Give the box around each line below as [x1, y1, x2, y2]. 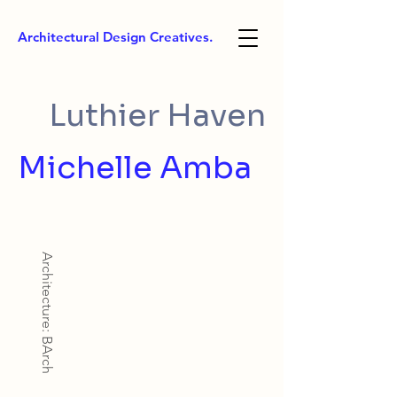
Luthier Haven [49, 96, 266, 135]
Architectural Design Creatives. [18, 27, 213, 45]
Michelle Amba [18, 148, 252, 187]
